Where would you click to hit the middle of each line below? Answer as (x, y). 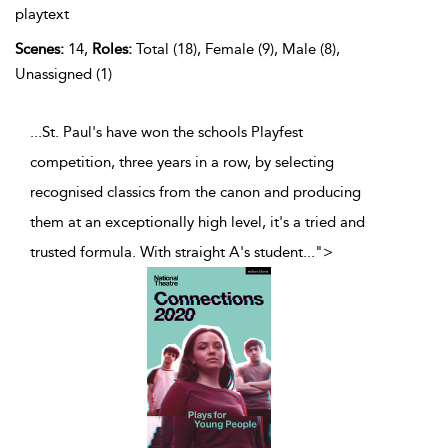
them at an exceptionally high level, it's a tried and (197, 221)
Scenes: (39, 48)
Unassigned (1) (63, 73)
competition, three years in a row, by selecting (182, 161)
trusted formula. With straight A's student (166, 251)
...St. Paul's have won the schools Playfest (166, 131)
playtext (42, 13)
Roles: (112, 48)
